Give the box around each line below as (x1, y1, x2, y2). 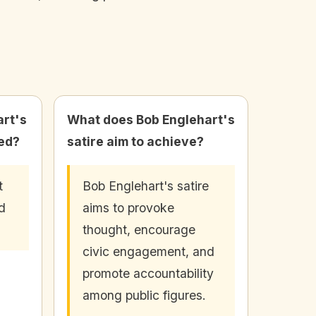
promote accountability (83, 266, 214, 281)
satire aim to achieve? (67, 134, 204, 150)
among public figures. (83, 288, 206, 303)
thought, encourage (83, 222, 195, 238)
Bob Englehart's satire (83, 178, 209, 194)
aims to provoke (83, 200, 174, 216)
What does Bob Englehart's (67, 112, 235, 128)
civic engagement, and (83, 244, 214, 260)
